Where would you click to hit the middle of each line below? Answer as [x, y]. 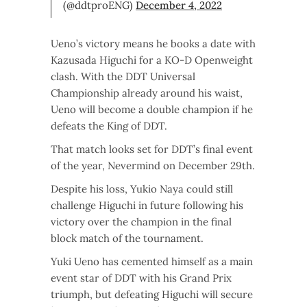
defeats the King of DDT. [109, 126]
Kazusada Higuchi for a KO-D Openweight [152, 60]
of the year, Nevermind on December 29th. [153, 166]
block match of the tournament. [127, 238]
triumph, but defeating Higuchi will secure [152, 295]
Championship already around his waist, [147, 93]
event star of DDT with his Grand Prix [141, 278]
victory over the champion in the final [141, 222]
